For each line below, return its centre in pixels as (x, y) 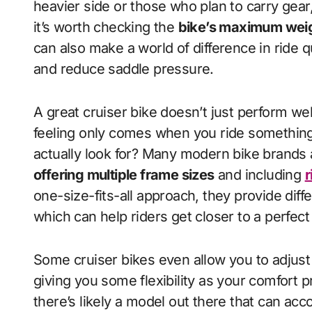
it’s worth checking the (106, 27)
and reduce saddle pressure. (124, 69)
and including (259, 175)
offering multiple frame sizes (124, 175)
